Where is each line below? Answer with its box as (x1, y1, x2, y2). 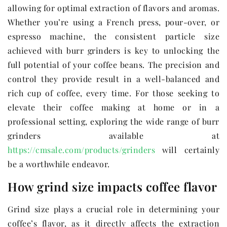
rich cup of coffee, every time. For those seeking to (8, 88, 219, 99)
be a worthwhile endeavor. (8, 159, 110, 170)
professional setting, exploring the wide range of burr (8, 116, 219, 127)
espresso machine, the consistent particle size (8, 31, 219, 42)
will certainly (155, 144, 219, 156)
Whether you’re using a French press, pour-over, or (8, 17, 219, 28)
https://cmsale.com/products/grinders (8, 144, 155, 156)
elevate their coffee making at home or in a (8, 102, 219, 113)
